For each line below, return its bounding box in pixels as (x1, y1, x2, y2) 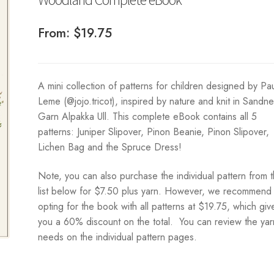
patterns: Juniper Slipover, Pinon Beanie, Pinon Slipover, (38, 124, 270, 139)
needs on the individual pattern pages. (38, 230, 198, 245)
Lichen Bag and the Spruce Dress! (38, 139, 182, 154)
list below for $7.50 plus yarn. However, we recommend (38, 184, 272, 199)
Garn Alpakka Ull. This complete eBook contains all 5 (38, 109, 257, 124)
